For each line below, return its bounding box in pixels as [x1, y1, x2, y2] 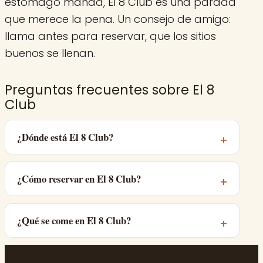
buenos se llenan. [5, 46, 95, 61]
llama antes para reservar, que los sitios [5, 29, 216, 44]
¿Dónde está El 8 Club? [17, 130, 113, 145]
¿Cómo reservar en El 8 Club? [17, 171, 141, 187]
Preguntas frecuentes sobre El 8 [5, 80, 214, 100]
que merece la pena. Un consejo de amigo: [5, 12, 231, 27]
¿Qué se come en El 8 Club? [17, 213, 131, 228]
